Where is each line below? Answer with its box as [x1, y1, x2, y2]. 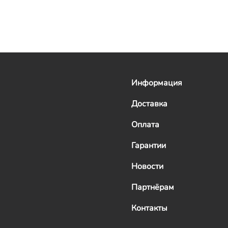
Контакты [131, 202, 167, 214]
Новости [131, 160, 163, 172]
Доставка [131, 98, 167, 109]
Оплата [131, 119, 159, 130]
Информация [131, 77, 182, 89]
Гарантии [131, 139, 166, 151]
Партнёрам [131, 181, 174, 193]
